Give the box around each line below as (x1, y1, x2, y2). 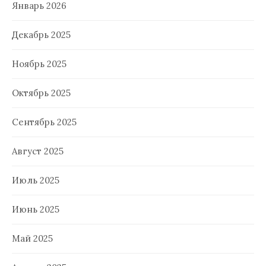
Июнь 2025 (12, 203, 59, 215)
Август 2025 (12, 145, 64, 157)
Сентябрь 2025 (12, 116, 77, 128)
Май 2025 (12, 232, 53, 244)
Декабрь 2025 (12, 28, 71, 40)
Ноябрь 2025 (12, 58, 66, 69)
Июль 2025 (12, 174, 59, 186)
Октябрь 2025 (12, 87, 71, 99)
